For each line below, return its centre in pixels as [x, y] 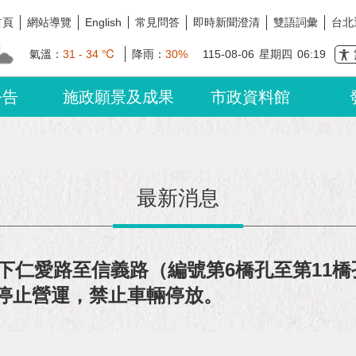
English [103, 22]
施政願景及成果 [118, 97]
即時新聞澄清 [226, 22]
